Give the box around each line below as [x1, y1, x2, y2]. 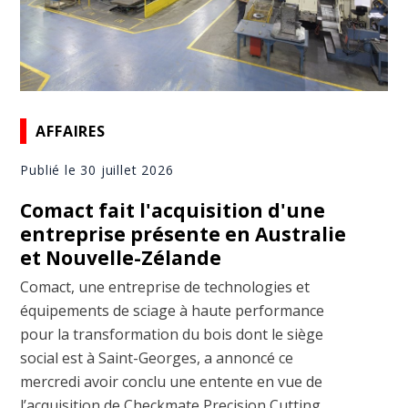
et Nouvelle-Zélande [20, 245, 222, 271]
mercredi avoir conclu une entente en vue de [20, 372, 323, 393]
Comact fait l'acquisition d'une [20, 198, 326, 224]
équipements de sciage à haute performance [20, 301, 325, 321]
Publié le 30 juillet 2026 [20, 161, 174, 179]
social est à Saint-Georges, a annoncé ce [20, 348, 294, 369]
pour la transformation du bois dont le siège [20, 324, 324, 345]
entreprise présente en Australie [20, 221, 347, 248]
